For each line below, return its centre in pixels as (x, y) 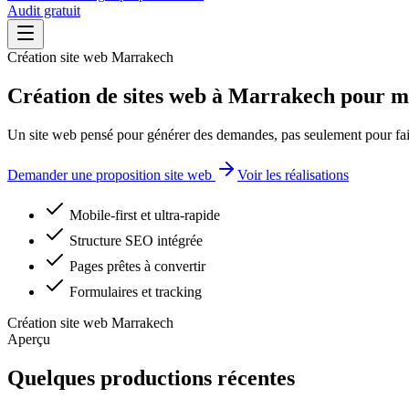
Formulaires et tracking (136, 291)
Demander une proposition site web (110, 174)
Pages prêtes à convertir (137, 266)
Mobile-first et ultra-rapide (145, 215)
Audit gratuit (44, 10)
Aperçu (29, 339)
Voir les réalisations (293, 174)
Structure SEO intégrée (136, 240)
